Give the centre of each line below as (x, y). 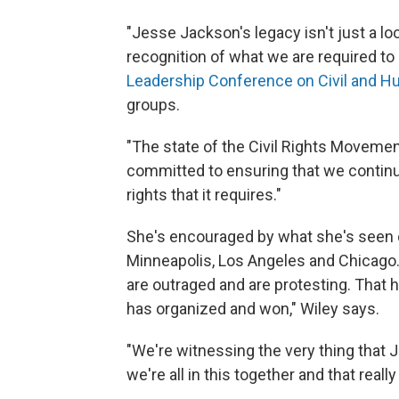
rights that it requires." (206, 195)
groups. (153, 105)
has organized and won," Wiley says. (255, 309)
